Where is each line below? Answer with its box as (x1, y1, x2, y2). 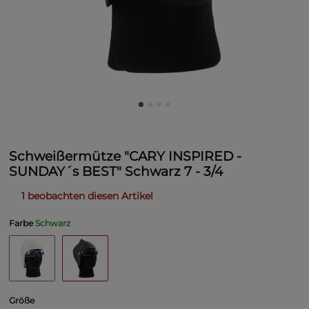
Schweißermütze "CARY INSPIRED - (9, 148, 241, 165)
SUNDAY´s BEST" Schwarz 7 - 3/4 (9, 163, 223, 180)
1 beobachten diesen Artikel (21, 190, 153, 203)
